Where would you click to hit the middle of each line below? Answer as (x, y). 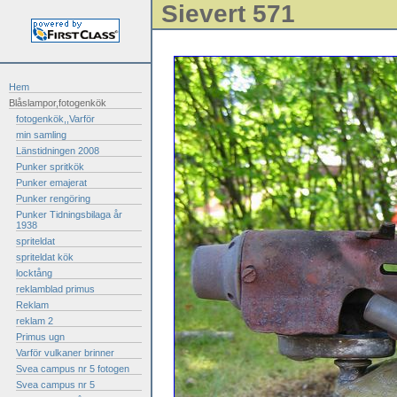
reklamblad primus (55, 289)
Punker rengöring (53, 198)
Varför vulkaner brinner (65, 353)
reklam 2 (35, 321)
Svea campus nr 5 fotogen (73, 369)
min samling (41, 135)
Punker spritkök (50, 167)
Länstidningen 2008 (58, 151)
